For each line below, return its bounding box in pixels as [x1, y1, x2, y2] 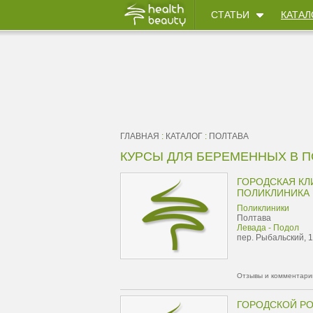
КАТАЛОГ [166, 131, 203, 141]
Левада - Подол [237, 223, 299, 233]
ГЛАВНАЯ [120, 131, 159, 141]
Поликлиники [237, 203, 289, 213]
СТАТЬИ [211, 9, 249, 20]
